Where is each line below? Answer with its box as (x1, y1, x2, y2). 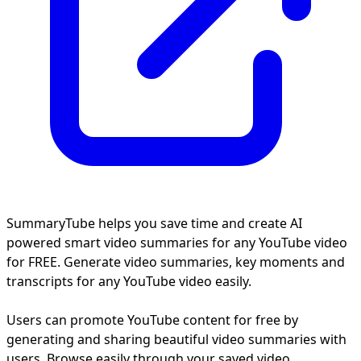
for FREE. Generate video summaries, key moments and (6, 252, 345, 271)
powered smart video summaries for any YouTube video (6, 233, 347, 251)
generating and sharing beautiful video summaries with (6, 330, 346, 348)
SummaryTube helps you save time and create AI (6, 214, 302, 232)
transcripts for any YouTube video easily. (6, 272, 258, 290)
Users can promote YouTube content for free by (6, 310, 298, 329)
